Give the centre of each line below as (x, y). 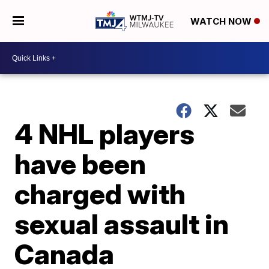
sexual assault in (122, 224)
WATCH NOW (222, 22)
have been (80, 164)
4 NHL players (105, 134)
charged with (100, 194)
